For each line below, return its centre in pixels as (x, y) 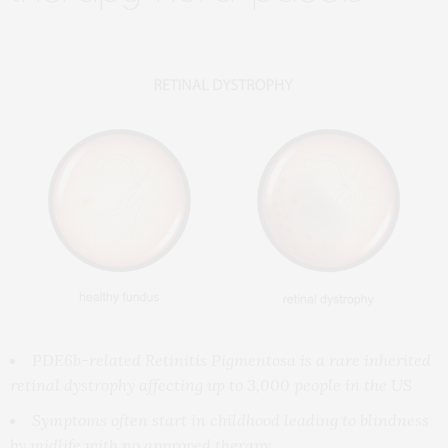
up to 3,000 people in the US (307, 384)
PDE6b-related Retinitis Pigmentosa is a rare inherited (231, 359)
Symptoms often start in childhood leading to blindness (230, 419)
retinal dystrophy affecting (106, 384)
